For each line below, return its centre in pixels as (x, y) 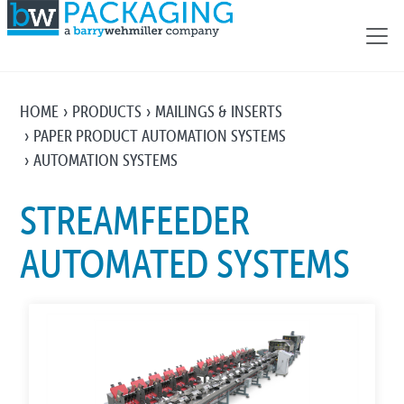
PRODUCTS (107, 111)
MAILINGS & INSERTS (219, 111)
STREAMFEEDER (135, 221)
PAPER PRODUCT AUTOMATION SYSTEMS (160, 136)
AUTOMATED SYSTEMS (185, 264)
